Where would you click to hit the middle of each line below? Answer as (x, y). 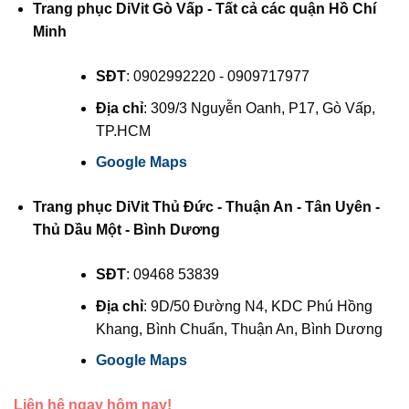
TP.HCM (123, 131)
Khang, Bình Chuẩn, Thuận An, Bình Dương (239, 329)
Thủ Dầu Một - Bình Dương (126, 230)
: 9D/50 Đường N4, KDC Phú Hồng (257, 306)
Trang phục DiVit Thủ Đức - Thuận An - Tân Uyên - (206, 207)
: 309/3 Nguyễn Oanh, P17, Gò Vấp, (259, 108)
